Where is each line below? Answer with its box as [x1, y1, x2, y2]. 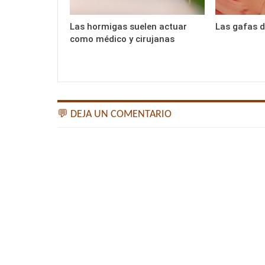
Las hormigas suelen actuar [70, 21, 187, 32]
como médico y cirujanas [70, 33, 174, 44]
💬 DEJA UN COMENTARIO [57, 108, 172, 120]
